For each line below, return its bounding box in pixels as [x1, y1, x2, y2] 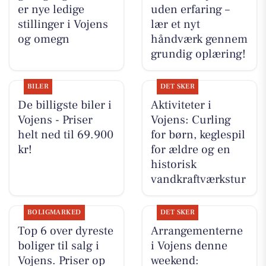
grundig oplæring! [150, 46, 246, 62]
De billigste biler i [17, 97, 112, 113]
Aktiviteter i [150, 97, 211, 113]
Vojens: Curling [150, 112, 231, 128]
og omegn [17, 31, 69, 47]
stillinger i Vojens [17, 17, 108, 33]
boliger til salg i [17, 237, 99, 254]
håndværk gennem [150, 31, 248, 47]
